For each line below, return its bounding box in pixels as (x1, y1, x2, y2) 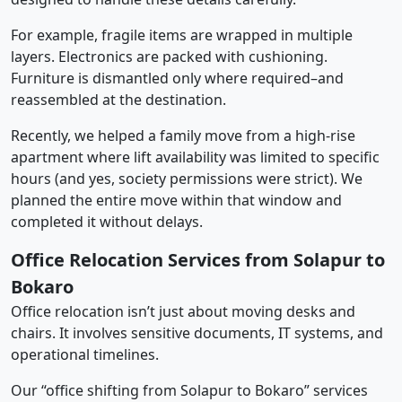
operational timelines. (11, 344, 159, 364)
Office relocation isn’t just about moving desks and (11, 301, 355, 321)
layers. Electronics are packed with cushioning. (11, 46, 328, 66)
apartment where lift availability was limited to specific (11, 146, 380, 167)
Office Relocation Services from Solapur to (11, 247, 385, 272)
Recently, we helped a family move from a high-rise (11, 125, 355, 145)
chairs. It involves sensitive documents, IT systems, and (11, 322, 383, 343)
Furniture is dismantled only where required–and (11, 67, 344, 88)
